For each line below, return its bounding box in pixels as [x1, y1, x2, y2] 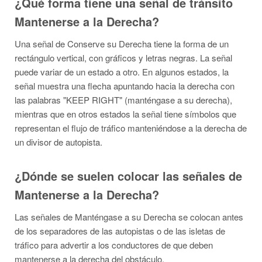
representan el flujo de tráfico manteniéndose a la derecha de [15, 122, 247, 134]
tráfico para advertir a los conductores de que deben [15, 239, 213, 251]
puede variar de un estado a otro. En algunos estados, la [15, 65, 229, 78]
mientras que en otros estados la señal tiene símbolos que [15, 108, 236, 120]
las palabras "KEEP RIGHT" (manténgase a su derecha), [15, 94, 232, 106]
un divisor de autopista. [15, 136, 102, 148]
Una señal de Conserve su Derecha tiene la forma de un [15, 37, 229, 50]
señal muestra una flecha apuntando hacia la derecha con [15, 80, 235, 92]
